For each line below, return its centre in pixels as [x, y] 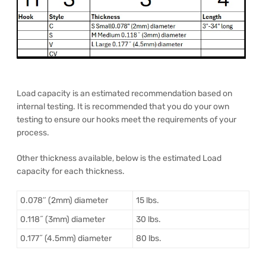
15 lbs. [148, 201]
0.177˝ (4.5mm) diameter [66, 239]
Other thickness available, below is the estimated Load [119, 159]
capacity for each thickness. [71, 172]
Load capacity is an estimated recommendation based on [124, 94]
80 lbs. [149, 239]
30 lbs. [148, 220]
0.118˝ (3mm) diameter [63, 220]
